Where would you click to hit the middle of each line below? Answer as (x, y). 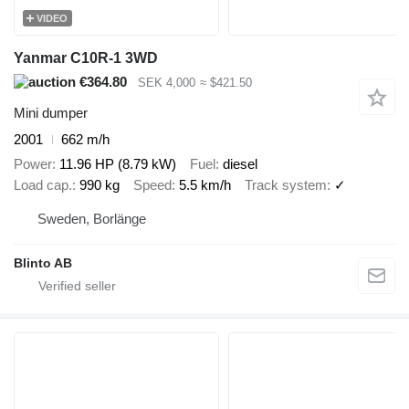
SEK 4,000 (167, 82)
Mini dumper (51, 113)
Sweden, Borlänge (92, 219)
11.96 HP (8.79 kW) (118, 163)
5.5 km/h (205, 184)
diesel (240, 163)
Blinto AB (43, 263)
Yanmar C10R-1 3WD (86, 58)
